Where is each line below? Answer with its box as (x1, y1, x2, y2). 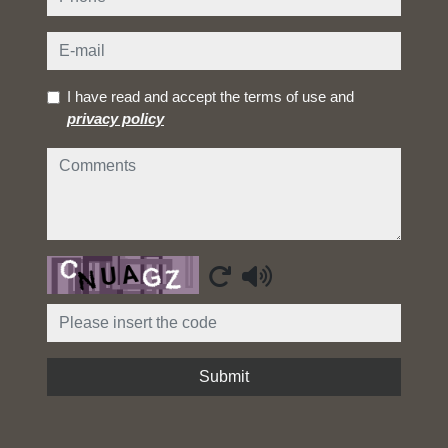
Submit (199, 368, 249, 385)
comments (46, 151, 146, 174)
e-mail (46, 35, 105, 58)
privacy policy (67, 111, 164, 127)
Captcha (46, 259, 126, 282)
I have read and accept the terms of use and (67, 89, 354, 105)
